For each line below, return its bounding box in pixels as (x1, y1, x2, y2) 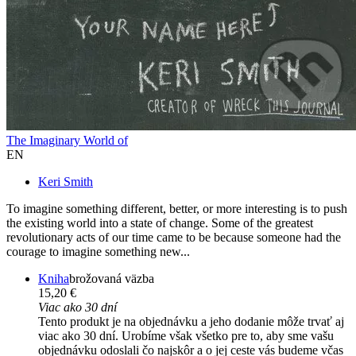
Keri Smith (38, 175, 93, 189)
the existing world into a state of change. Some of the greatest (6, 216, 313, 230)
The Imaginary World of (6, 133, 128, 148)
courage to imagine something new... (6, 245, 190, 259)
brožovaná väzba (69, 272, 154, 286)
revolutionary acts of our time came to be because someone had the (6, 230, 341, 245)
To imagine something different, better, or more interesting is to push (6, 202, 347, 216)
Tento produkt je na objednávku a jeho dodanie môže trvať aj (38, 315, 344, 329)
